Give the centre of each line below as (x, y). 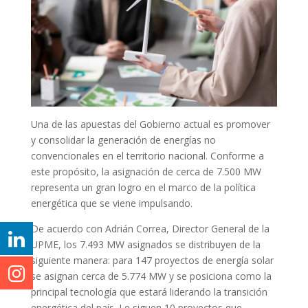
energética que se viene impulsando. (113, 203)
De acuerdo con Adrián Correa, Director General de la (150, 228)
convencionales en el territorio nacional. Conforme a (147, 155)
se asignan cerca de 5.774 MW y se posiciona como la (151, 276)
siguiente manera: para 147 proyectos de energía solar (152, 260)
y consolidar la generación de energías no (123, 140)
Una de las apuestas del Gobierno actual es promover (150, 124)
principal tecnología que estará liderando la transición (149, 291)
